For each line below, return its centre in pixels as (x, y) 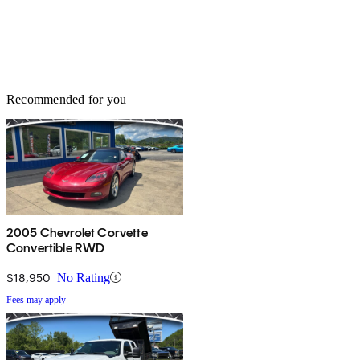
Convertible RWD (56, 247)
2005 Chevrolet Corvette (77, 232)
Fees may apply (36, 299)
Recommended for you (67, 99)
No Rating (84, 277)
